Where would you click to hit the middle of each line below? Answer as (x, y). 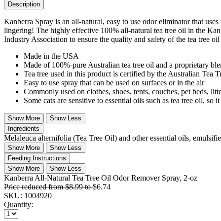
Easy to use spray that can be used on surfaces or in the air (114, 83)
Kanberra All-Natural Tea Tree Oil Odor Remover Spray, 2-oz (101, 178)
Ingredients (24, 129)
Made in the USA (51, 56)
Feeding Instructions (37, 158)
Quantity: (18, 204)
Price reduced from (35, 187)
